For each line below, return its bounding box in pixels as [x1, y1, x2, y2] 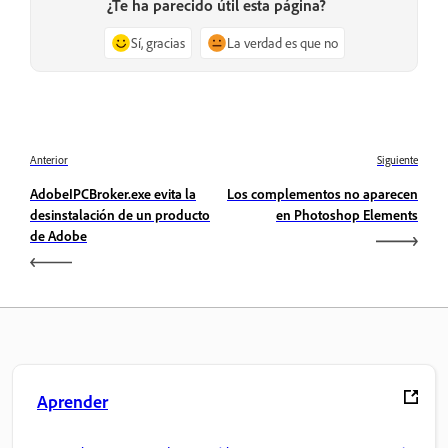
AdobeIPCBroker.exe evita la [30, 184, 196, 202]
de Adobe [30, 226, 87, 244]
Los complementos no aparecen [227, 184, 418, 202]
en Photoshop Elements [276, 205, 418, 223]
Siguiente [377, 152, 418, 167]
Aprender [37, 389, 108, 412]
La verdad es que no [226, 34, 338, 52]
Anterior [30, 152, 68, 167]
